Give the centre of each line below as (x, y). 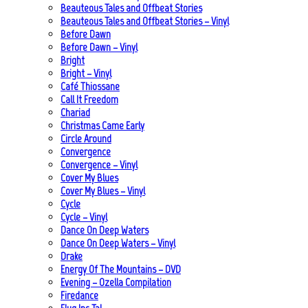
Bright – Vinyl (86, 73)
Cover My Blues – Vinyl (103, 190)
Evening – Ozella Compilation (116, 282)
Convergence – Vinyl (99, 164)
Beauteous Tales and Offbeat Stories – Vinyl (145, 21)
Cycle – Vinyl (84, 217)
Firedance (79, 295)
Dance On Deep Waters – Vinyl (118, 243)
